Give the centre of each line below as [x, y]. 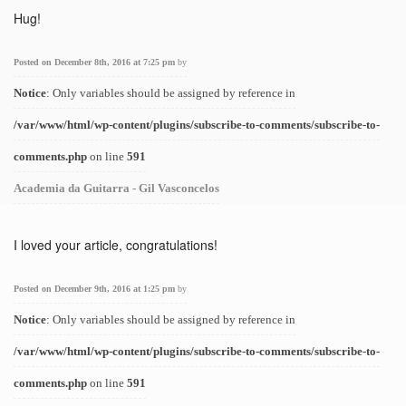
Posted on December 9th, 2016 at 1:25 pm [96, 289]
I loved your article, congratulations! [116, 245]
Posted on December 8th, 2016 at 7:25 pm [96, 62]
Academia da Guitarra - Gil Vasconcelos [116, 188]
